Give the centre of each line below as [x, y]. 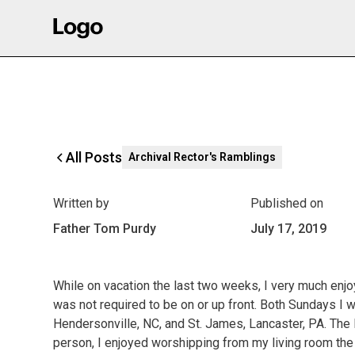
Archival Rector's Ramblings [202, 157]
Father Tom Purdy [105, 229]
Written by [82, 203]
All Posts [94, 157]
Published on [286, 203]
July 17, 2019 [288, 229]
